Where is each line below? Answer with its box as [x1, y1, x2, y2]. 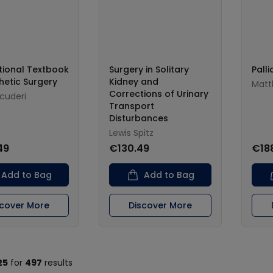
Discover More [129, 199, 192, 211]
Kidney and [109, 76, 158, 88]
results [42, 257, 73, 269]
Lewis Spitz [109, 127, 154, 139]
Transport [109, 100, 154, 112]
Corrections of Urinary [109, 88, 208, 100]
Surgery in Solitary [109, 63, 189, 76]
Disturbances [109, 112, 168, 124]
